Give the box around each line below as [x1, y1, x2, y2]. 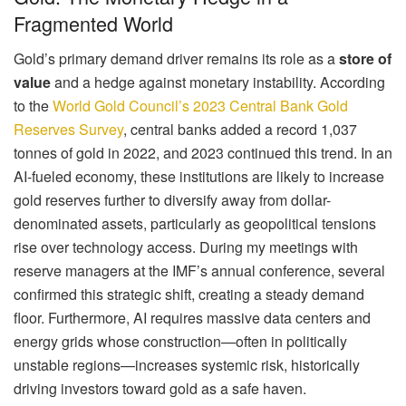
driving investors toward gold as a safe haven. [14, 377, 306, 399]
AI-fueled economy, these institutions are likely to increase [14, 165, 384, 187]
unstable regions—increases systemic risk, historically [14, 353, 360, 375]
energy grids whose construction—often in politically [14, 330, 347, 352]
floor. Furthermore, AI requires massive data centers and [14, 306, 371, 328]
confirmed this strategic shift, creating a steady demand [14, 283, 364, 304]
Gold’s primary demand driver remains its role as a [14, 47, 339, 69]
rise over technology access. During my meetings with [14, 236, 358, 257]
